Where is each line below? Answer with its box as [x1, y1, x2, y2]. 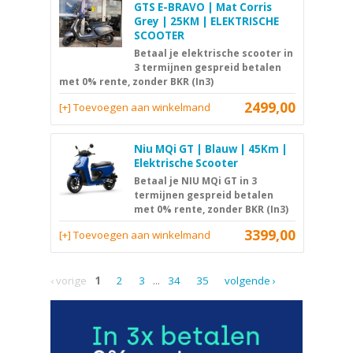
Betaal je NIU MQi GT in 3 [134, 174, 257, 188]
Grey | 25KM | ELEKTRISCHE [134, 14, 279, 29]
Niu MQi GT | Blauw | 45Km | [134, 142, 288, 157]
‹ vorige [50, 273, 87, 288]
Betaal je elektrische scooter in [134, 46, 293, 61]
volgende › [225, 273, 276, 288]
